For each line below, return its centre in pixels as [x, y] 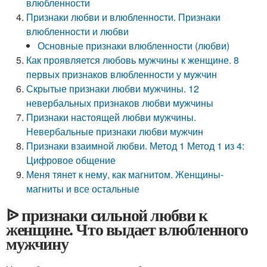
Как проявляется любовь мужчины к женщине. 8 [133, 60]
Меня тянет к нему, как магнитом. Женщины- [125, 174]
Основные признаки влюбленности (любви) [134, 46]
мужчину [37, 243]
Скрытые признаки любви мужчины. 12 [113, 89]
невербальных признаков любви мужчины [120, 103]
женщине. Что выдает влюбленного [127, 229]
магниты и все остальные [83, 189]
